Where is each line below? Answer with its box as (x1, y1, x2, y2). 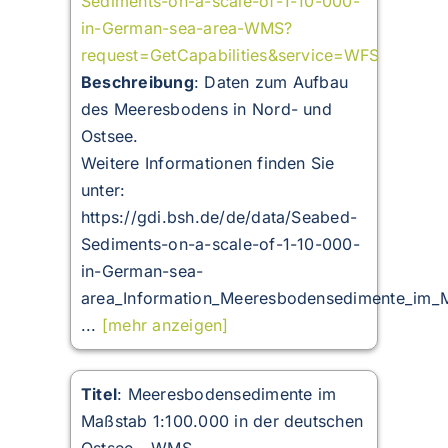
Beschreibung (80, 72, 194, 93)
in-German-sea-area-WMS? (80, 18, 293, 39)
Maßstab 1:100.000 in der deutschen (80, 411, 364, 432)
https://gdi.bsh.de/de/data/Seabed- (80, 207, 358, 228)
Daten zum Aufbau (204, 72, 349, 93)
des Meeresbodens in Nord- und (80, 99, 332, 120)
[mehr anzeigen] (101, 315, 229, 336)
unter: (80, 180, 126, 201)
